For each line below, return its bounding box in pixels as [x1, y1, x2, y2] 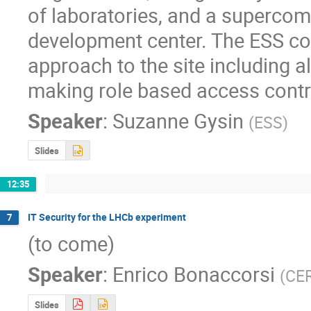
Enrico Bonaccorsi [112, 260, 275, 288]
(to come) [28, 230, 115, 258]
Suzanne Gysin [112, 106, 244, 134]
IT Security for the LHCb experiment [28, 210, 186, 224]
